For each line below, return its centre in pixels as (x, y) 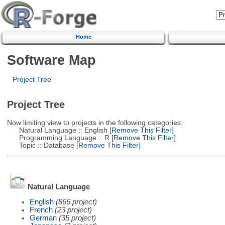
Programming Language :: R (58, 138)
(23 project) (73, 210)
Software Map (51, 60)
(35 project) (77, 218)
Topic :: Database (40, 145)
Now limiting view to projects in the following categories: (95, 123)
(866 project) (76, 202)
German (43, 218)
